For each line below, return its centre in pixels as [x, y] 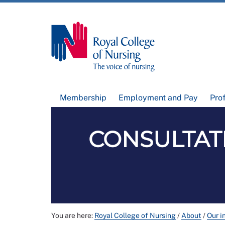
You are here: [73, 216]
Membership [83, 98]
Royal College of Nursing [135, 216]
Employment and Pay [158, 98]
